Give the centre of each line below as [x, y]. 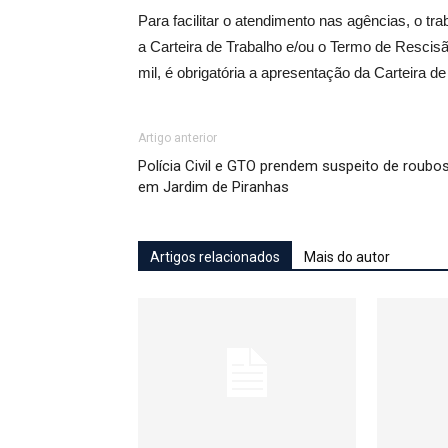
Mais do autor [347, 257]
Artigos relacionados [215, 257]
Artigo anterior [177, 138]
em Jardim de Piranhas [213, 187]
